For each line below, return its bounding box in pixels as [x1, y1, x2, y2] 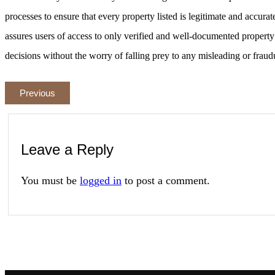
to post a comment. [122, 174, 210, 187]
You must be [21, 174, 80, 187]
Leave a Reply [21, 141, 114, 158]
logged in [80, 174, 122, 187]
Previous [20, 87, 55, 98]
